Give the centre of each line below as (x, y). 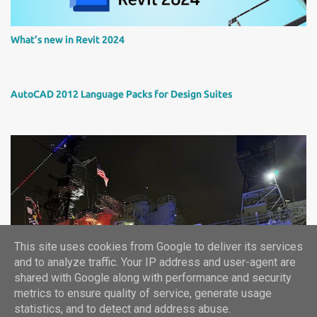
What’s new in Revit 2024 (68, 40)
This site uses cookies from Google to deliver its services (158, 247)
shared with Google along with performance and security (153, 278)
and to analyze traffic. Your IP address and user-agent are (155, 263)
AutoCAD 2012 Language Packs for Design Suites (121, 94)
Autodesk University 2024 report (85, 257)
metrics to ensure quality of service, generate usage (143, 294)
